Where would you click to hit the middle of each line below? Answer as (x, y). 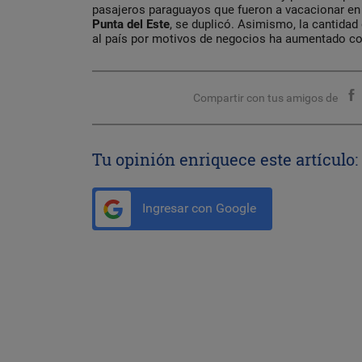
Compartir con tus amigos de (266, 97)
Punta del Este (131, 24)
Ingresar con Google (198, 208)
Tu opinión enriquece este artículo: (225, 159)
